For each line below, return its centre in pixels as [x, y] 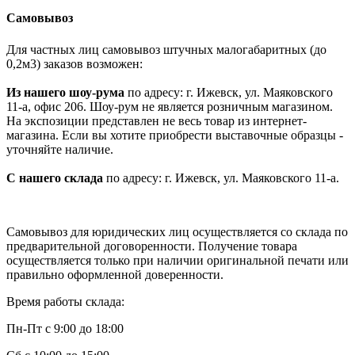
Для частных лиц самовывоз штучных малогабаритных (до [166, 49]
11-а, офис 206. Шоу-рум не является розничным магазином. [170, 106]
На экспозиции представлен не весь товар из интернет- [157, 120]
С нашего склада [55, 177]
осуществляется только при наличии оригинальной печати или [177, 260]
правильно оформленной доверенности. [115, 274]
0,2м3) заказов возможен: [74, 63]
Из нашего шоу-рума [65, 92]
